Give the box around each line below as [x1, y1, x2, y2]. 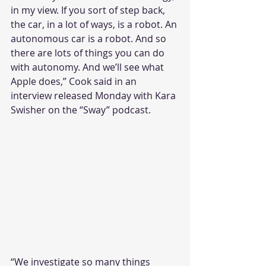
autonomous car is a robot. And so [11, 32, 169, 45]
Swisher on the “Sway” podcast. [11, 103, 151, 116]
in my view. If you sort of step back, [11, 4, 167, 17]
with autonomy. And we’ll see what [11, 61, 166, 74]
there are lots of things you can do [11, 46, 167, 59]
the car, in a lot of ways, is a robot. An [11, 18, 179, 31]
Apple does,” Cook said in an [11, 75, 139, 88]
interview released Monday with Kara [11, 89, 178, 102]
